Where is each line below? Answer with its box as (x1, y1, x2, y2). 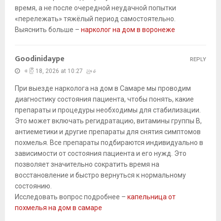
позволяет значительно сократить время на (15, 160, 159, 169)
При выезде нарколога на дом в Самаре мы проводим (15, 84, 191, 93)
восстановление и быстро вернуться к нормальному (15, 171, 186, 180)
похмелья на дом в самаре (15, 204, 102, 212)
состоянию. (15, 182, 52, 190)
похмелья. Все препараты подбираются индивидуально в (15, 139, 203, 147)
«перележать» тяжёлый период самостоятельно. (15, 15, 176, 23)
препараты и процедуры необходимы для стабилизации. (15, 106, 201, 114)
